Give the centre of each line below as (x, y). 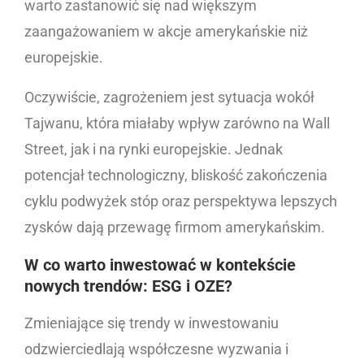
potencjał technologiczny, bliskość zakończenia (176, 175)
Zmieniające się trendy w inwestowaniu (152, 323)
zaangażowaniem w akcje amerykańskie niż (166, 32)
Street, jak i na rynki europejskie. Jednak (154, 149)
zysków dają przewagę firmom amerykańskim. (175, 227)
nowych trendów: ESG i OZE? (130, 286)
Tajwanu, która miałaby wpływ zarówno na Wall (177, 123)
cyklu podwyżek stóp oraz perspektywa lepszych (181, 201)
